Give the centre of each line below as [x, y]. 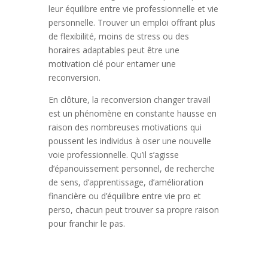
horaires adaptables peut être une [114, 50]
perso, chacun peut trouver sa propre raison [133, 210]
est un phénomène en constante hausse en [132, 114]
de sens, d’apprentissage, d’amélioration [126, 182]
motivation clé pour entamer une [112, 64]
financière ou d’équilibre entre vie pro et [124, 196]
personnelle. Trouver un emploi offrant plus [132, 23]
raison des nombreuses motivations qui [125, 127]
